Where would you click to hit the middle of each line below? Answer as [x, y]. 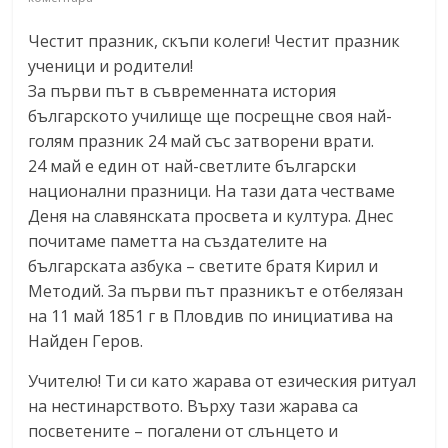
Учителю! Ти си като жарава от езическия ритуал [222, 380]
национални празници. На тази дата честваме [212, 190]
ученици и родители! [111, 65]
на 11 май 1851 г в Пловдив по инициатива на [211, 315]
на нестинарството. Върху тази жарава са [193, 405]
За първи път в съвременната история [182, 90]
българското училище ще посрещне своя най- [210, 115]
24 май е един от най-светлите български [192, 165]
